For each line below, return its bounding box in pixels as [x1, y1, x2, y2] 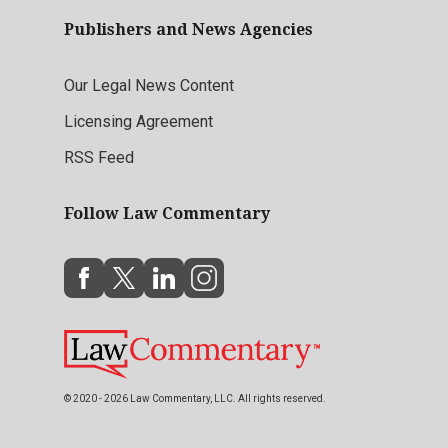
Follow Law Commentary [64, 203, 270, 223]
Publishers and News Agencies [64, 19, 313, 39]
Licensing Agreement [64, 111, 213, 131]
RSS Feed [64, 147, 134, 167]
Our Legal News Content [64, 75, 234, 95]
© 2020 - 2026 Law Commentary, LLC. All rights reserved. [64, 393, 326, 405]
